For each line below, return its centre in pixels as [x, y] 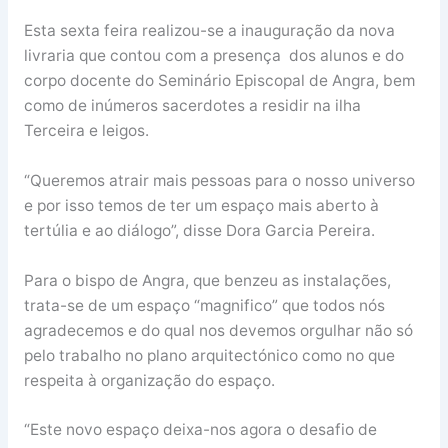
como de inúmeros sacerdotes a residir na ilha [192, 105]
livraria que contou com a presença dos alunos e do [213, 55]
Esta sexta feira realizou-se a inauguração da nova [209, 30]
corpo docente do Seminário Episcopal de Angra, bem [219, 80]
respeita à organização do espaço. [149, 380]
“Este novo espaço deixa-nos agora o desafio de [200, 430]
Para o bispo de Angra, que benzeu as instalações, [207, 280]
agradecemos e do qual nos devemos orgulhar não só [218, 330]
